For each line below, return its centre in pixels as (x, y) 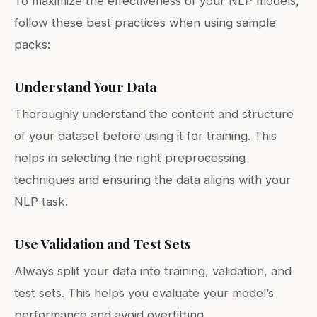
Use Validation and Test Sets (103, 244)
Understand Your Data (85, 87)
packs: (32, 45)
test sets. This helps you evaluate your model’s (144, 293)
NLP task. (41, 202)
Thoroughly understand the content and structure (154, 114)
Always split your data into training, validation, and (153, 271)
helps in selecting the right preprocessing (130, 158)
